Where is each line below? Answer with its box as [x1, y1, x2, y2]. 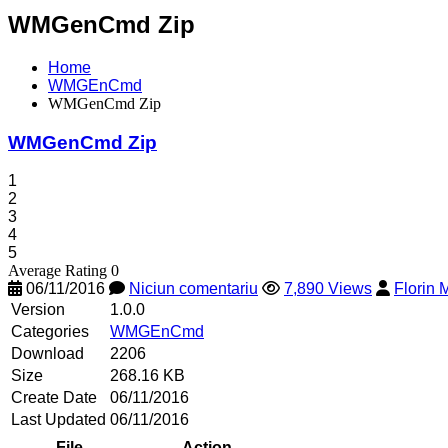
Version [11, 301, 65, 319]
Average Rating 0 [8, 262, 119, 280]
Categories [11, 323, 89, 341]
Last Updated [11, 411, 106, 429]
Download [11, 345, 84, 363]
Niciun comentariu [129, 280, 258, 298]
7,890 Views [284, 280, 372, 298]
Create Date [11, 389, 97, 407]
